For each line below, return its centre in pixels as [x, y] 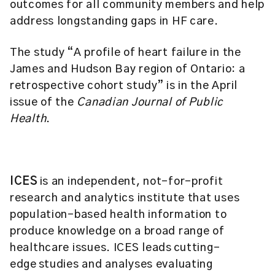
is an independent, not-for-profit [130, 182]
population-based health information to [118, 215]
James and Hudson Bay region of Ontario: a [128, 69]
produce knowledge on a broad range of [117, 231]
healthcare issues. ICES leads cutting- [115, 248]
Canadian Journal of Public [150, 103]
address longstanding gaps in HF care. [114, 21]
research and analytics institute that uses [125, 198]
